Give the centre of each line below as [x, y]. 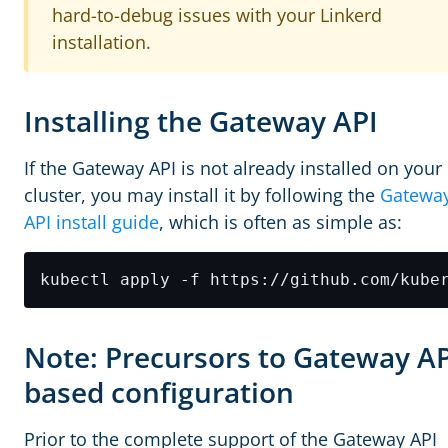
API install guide [91, 222]
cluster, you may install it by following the [202, 195]
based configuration [162, 392]
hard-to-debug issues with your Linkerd [217, 15]
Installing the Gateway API [204, 121]
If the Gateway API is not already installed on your [233, 168]
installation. [101, 42]
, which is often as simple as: [280, 222]
